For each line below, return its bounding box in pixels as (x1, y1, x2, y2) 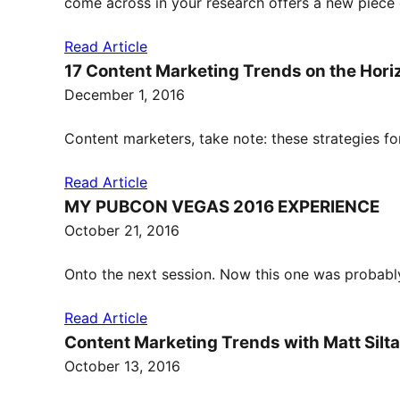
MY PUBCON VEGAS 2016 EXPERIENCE (64, 196, 379, 217)
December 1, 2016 (64, 86, 185, 104)
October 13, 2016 (64, 357, 180, 375)
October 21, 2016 (64, 221, 179, 239)
